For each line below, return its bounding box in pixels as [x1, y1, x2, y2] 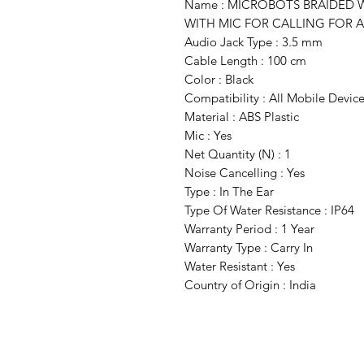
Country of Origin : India [184, 277, 316, 293]
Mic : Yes [184, 128, 232, 144]
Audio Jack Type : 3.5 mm [184, 34, 323, 50]
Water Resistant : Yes [184, 258, 295, 275]
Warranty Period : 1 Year [184, 221, 314, 237]
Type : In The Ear [184, 184, 274, 200]
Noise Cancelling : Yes [184, 165, 305, 181]
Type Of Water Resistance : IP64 [184, 202, 354, 219]
